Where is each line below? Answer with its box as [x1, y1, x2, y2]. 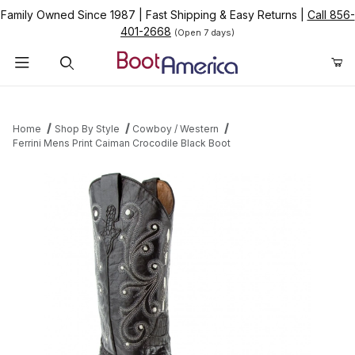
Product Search [23, 91, 105, 105]
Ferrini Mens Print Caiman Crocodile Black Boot [13, 137, 231, 150]
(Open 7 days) [174, 27, 235, 38]
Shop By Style [54, 123, 120, 136]
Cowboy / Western [132, 123, 219, 136]
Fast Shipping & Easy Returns [142, 8, 300, 21]
